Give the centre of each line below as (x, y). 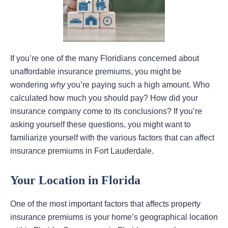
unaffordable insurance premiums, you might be (96, 72)
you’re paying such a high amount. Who (137, 85)
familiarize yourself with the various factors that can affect (112, 138)
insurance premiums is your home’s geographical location (114, 217)
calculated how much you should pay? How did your (104, 98)
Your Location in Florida (75, 180)
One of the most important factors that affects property (105, 204)
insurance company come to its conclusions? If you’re (106, 111)
